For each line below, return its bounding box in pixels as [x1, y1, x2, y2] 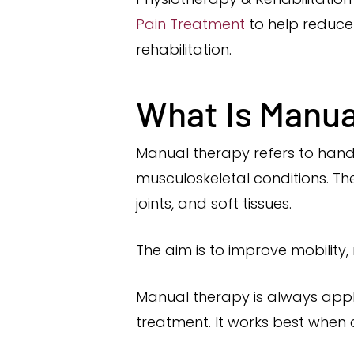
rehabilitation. [136, 40, 232, 59]
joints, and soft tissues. [136, 194, 292, 213]
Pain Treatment [136, 14, 245, 34]
